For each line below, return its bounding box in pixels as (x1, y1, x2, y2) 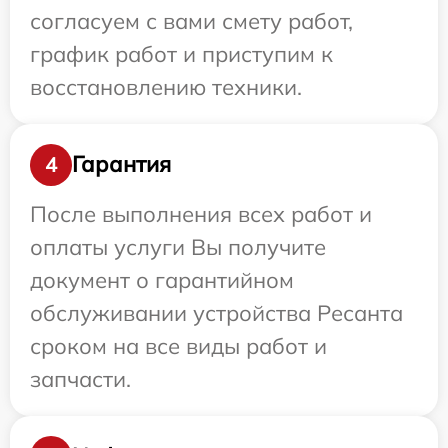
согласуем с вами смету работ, (30, 6, 353, 35)
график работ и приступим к (30, 39, 333, 68)
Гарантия (72, 150, 171, 179)
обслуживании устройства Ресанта (30, 298, 403, 327)
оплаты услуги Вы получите (30, 232, 326, 261)
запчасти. (30, 364, 131, 393)
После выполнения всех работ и (30, 199, 372, 228)
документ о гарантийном (30, 265, 294, 294)
